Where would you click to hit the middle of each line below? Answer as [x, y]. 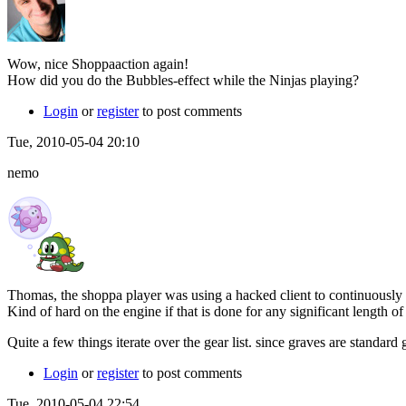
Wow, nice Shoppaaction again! [98, 63]
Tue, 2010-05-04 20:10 [73, 141]
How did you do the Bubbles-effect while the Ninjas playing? [183, 80]
